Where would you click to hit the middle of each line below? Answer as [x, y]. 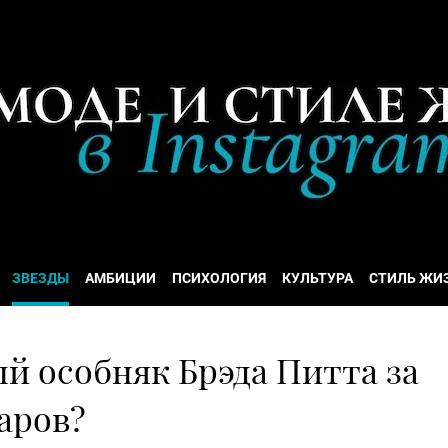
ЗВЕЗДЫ [40, 278]
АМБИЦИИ [120, 278]
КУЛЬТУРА [317, 278]
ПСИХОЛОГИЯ [219, 278]
